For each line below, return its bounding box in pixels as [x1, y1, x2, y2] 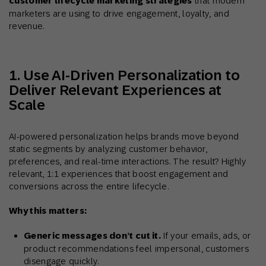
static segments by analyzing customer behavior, [9, 144, 208, 154]
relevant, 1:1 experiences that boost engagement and [9, 169, 229, 179]
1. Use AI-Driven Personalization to [9, 66, 240, 84]
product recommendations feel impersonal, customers [24, 243, 249, 254]
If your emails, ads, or [161, 230, 251, 241]
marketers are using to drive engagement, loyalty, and [9, 8, 229, 19]
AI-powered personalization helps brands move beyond [9, 131, 239, 142]
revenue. [9, 21, 45, 31]
